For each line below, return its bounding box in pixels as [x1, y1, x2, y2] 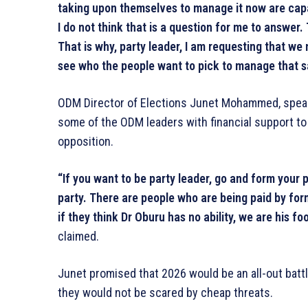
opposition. [58, 133, 113, 148]
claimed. [58, 228, 99, 243]
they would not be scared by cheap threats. [58, 285, 273, 300]
